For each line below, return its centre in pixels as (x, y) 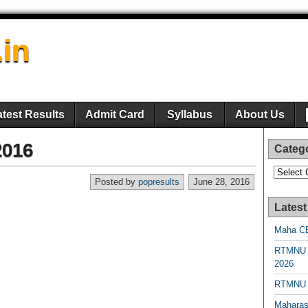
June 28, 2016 (221, 182)
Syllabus (190, 114)
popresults (159, 182)
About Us (260, 114)
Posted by (117, 182)
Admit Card (115, 114)
